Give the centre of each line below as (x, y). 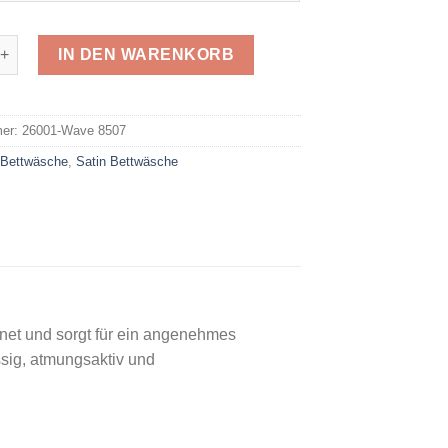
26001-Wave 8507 (74, 130)
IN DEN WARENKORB (146, 54)
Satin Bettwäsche (127, 161)
